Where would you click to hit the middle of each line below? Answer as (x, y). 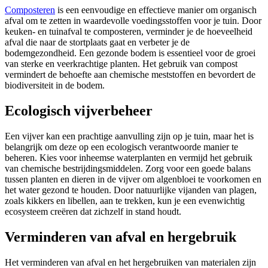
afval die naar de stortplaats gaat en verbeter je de (97, 42)
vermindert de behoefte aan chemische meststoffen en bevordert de (130, 74)
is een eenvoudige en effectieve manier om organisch (156, 10)
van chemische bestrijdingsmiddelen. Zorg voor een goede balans (128, 168)
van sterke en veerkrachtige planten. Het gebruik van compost (121, 63)
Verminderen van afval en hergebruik (121, 237)
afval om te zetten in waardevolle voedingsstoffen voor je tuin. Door (133, 20)
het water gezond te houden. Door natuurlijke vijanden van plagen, (131, 190)
